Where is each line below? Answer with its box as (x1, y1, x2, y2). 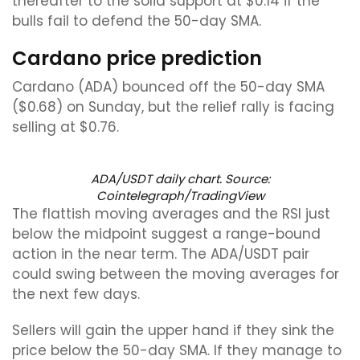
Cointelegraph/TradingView (96, 187, 264, 204)
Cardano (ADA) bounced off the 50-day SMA (12, 77, 325, 96)
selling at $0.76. (12, 117, 119, 137)
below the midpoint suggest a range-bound (12, 224, 321, 243)
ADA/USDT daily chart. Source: (90, 170, 270, 187)
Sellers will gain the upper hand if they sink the (12, 321, 334, 340)
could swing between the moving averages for (12, 264, 339, 284)
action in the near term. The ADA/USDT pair (12, 244, 309, 264)
